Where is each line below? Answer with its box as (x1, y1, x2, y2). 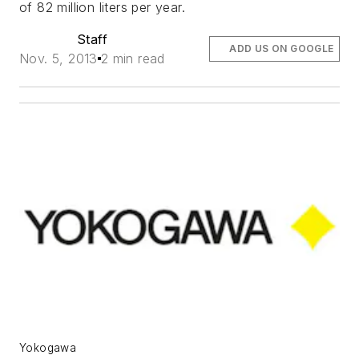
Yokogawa (19, 341, 77, 355)
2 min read (100, 50, 165, 67)
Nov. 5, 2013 (19, 50, 98, 67)
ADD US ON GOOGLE (229, 42, 334, 55)
